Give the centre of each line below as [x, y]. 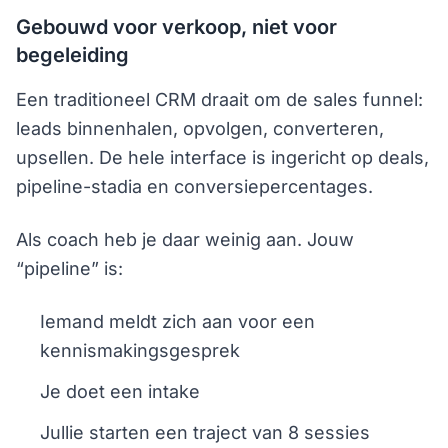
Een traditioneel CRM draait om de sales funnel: [219, 99]
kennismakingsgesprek [140, 350]
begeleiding [72, 54]
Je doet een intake [120, 391]
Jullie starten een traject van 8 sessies [205, 432]
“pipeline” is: [69, 268]
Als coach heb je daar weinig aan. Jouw [185, 239]
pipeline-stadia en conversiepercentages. [194, 186]
